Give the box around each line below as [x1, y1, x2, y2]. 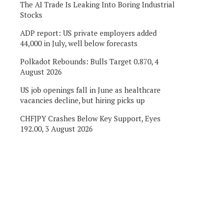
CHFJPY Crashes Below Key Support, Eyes [20, 113, 161, 123]
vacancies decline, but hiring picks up [20, 95, 145, 105]
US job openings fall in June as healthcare [20, 84, 161, 95]
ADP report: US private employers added [20, 27, 157, 38]
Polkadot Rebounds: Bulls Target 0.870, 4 [20, 56, 159, 66]
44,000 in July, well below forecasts [20, 38, 137, 48]
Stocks [20, 9, 42, 20]
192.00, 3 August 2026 [20, 123, 93, 134]
